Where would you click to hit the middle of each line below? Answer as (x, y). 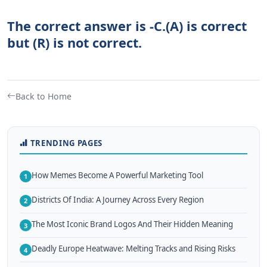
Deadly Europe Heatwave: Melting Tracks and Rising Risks (133, 249)
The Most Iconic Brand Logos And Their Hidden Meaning (132, 224)
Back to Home (44, 96)
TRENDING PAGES (66, 143)
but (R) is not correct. (74, 42)
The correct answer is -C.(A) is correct (127, 26)
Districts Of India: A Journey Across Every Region (118, 199)
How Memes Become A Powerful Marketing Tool (117, 175)
